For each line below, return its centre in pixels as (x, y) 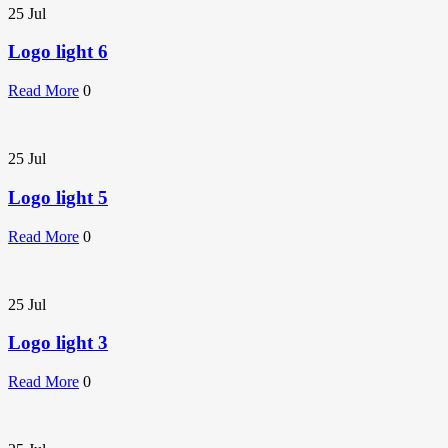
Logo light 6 (58, 52)
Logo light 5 (58, 197)
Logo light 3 (58, 343)
